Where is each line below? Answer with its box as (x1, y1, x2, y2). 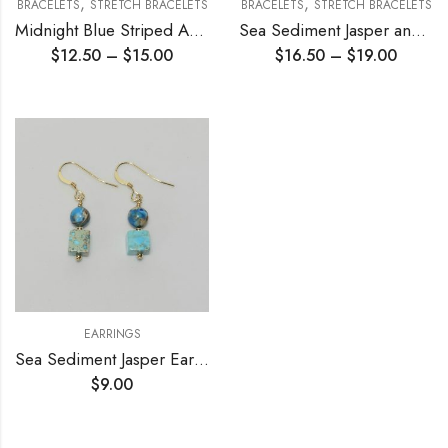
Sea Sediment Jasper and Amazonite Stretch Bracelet (411, 18, 426, 42)
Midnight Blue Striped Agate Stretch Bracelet (189, 18, 204, 42)
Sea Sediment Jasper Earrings (194, 347, 209, 371)
